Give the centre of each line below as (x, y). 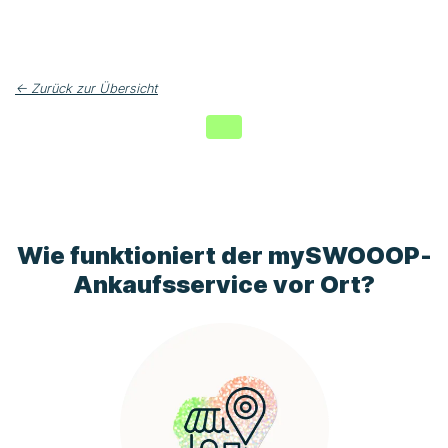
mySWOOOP (343, 255)
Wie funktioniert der (142, 255)
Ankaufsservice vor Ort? (224, 284)
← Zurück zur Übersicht (86, 89)
